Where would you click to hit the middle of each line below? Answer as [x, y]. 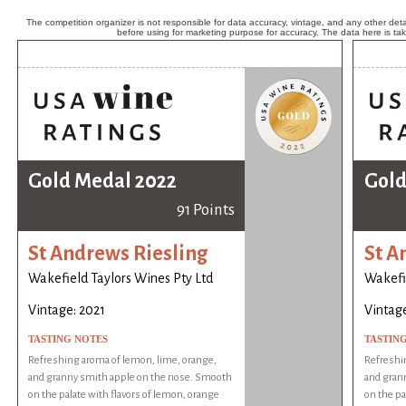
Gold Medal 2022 [103, 182]
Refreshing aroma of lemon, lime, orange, [123, 361]
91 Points [205, 210]
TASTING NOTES [68, 339]
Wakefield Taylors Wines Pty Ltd [121, 279]
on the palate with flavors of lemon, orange [124, 395]
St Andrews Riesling [118, 253]
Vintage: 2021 [67, 310]
